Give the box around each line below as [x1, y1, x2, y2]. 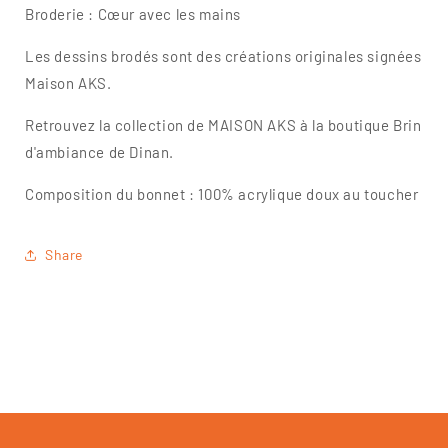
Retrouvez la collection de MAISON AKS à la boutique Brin [25, 115, 422, 134]
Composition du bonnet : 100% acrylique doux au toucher [25, 184, 419, 203]
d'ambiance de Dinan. [25, 142, 174, 161]
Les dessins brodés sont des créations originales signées [25, 46, 422, 65]
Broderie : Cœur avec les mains [25, 4, 241, 23]
